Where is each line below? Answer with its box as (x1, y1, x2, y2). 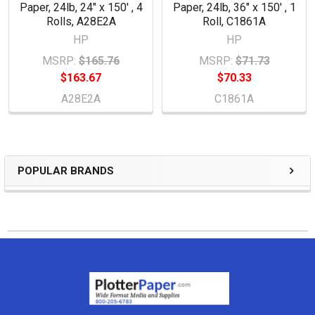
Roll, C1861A (202, 14, 266, 28)
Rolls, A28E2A (46, 14, 116, 28)
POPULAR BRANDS (18, 164, 114, 177)
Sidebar (17, 172, 90, 198)
